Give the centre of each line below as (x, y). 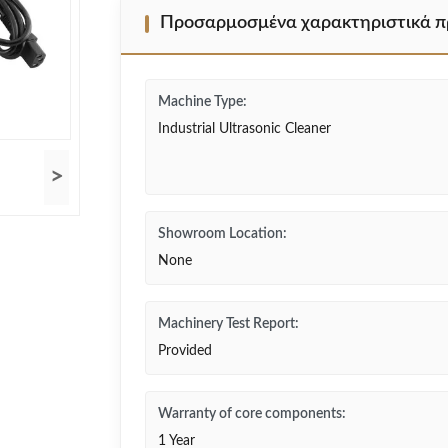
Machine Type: (202, 102)
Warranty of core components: (252, 414)
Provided (185, 351)
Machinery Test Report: (228, 324)
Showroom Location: (222, 234)
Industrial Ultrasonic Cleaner (244, 129)
